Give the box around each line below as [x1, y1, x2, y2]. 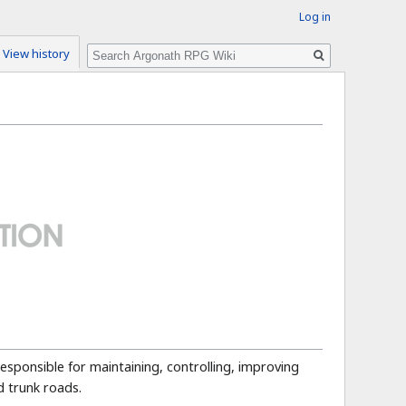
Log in [298, 9, 331, 24]
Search [86, 35, 148, 61]
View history [2, 45, 70, 63]
